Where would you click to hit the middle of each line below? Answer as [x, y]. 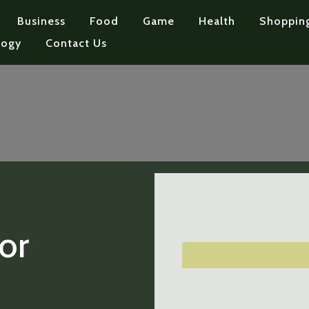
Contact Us [76, 43]
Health [217, 21]
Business [41, 21]
